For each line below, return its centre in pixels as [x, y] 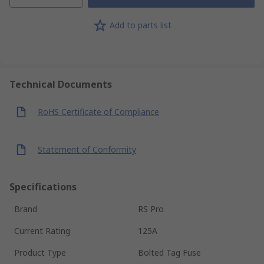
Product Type [40, 252]
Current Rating [42, 230]
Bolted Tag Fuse [169, 252]
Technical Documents [61, 84]
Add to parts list [140, 25]
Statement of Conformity [87, 150]
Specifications [43, 187]
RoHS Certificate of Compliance [98, 112]
